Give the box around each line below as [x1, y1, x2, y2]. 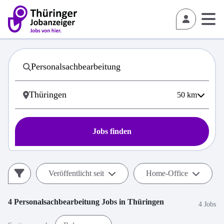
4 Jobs [198, 200, 216, 208]
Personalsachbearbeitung [14, 197, 99, 206]
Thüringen [127, 197, 164, 206]
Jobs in [99, 197, 127, 206]
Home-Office [146, 169, 188, 177]
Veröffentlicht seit [48, 169, 104, 177]
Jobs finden [92, 127, 131, 135]
